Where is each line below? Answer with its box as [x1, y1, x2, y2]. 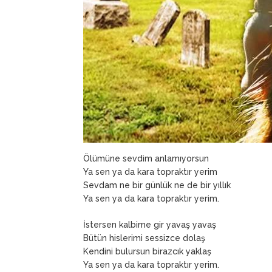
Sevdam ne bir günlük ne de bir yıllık [83, 180, 231, 190]
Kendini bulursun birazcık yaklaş [83, 246, 211, 256]
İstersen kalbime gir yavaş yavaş [83, 219, 216, 229]
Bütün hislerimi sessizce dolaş [83, 233, 205, 243]
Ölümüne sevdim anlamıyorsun [83, 153, 209, 163]
